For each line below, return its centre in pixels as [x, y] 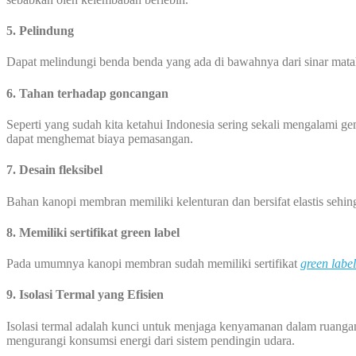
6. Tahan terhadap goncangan [87, 93]
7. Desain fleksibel [54, 170]
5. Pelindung [40, 31]
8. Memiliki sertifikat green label [93, 232]
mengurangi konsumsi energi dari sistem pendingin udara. [151, 340]
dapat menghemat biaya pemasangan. [100, 138]
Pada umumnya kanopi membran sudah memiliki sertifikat [153, 264]
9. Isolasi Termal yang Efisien [85, 295]
